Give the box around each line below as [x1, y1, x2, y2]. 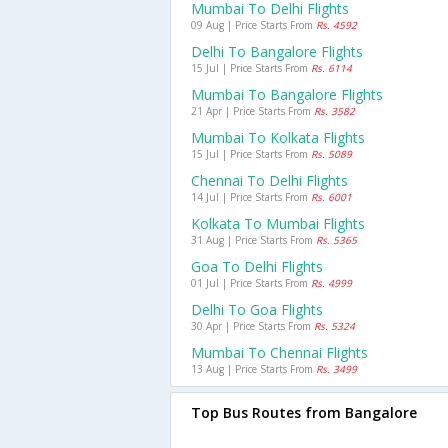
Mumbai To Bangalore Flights [191, 85, 383, 104]
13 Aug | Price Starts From [191, 362, 316, 376]
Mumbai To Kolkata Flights [191, 128, 365, 147]
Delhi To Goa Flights [191, 300, 323, 319]
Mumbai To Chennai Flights [191, 343, 368, 362]
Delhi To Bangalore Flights [191, 42, 363, 61]
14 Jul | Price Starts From [191, 190, 311, 204]
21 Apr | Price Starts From [191, 104, 314, 118]
